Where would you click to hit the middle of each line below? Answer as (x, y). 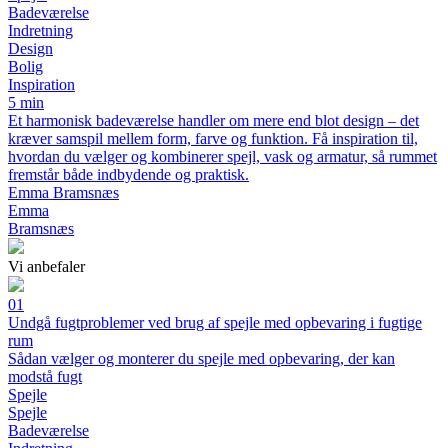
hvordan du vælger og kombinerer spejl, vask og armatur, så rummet (222, 156)
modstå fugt (45, 376)
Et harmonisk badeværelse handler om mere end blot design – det (213, 120)
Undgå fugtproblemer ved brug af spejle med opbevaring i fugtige (215, 322)
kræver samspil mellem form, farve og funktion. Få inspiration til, (213, 138)
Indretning (40, 30)
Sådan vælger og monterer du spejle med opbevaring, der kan (201, 358)
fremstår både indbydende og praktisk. (128, 174)
